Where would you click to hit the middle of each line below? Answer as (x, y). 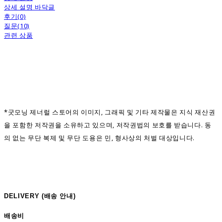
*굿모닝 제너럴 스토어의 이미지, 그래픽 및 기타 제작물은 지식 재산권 (110, 112)
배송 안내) (60, 196)
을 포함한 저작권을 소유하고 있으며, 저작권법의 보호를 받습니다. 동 (108, 125)
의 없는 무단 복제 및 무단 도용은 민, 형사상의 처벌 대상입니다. (100, 138)
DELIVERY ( (24, 196)
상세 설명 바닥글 (29, 7)
